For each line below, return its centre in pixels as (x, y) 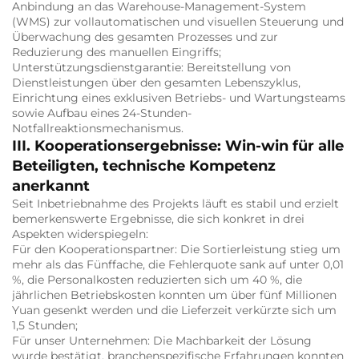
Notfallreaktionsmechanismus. (98, 128)
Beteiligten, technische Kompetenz (144, 165)
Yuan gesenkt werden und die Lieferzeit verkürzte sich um (174, 310)
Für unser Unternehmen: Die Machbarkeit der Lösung (162, 340)
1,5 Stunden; (45, 325)
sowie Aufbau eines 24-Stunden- (102, 113)
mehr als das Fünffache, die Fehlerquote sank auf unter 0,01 (178, 264)
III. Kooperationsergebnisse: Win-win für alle (178, 145)
